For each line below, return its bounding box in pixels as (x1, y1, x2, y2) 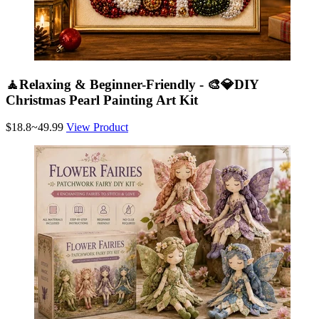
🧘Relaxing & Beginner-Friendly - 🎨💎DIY (6, 76, 258, 92)
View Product (66, 121, 128, 134)
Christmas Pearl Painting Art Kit (6, 92, 198, 108)
